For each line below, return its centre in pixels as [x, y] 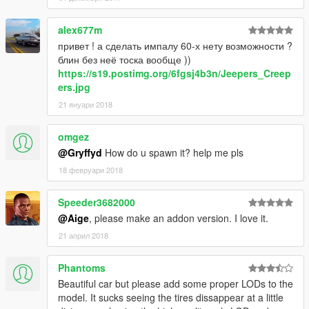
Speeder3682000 [97, 202]
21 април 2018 [83, 236]
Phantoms [82, 268]
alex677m [80, 30]
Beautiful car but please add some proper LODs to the [176, 284]
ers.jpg [74, 87]
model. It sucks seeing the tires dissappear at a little [171, 298]
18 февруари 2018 [91, 170]
